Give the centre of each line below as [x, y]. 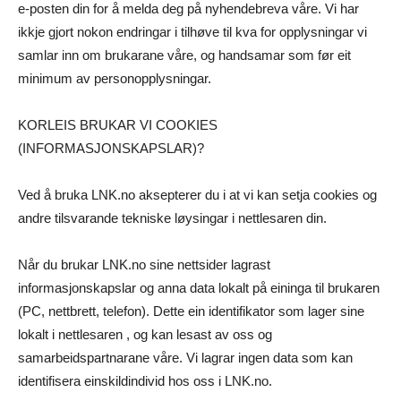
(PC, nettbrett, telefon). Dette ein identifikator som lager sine [191, 311]
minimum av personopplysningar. [115, 79]
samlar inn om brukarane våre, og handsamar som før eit [184, 55]
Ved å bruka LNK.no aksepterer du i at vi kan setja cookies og [197, 195]
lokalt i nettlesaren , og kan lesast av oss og [145, 335]
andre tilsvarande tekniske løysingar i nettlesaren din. [172, 218]
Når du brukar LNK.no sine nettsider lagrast [144, 265]
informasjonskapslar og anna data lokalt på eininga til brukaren [199, 288]
